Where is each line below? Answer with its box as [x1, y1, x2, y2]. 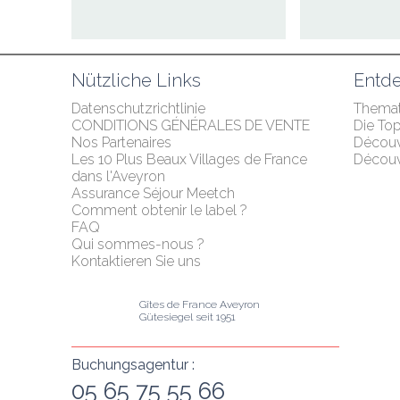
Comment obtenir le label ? [71, 202, 247, 219]
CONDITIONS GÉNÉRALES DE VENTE [71, 117, 310, 134]
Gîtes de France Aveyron [139, 298, 260, 311]
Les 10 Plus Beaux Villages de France [71, 151, 307, 168]
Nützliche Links [71, 70, 201, 91]
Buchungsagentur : [71, 356, 195, 373]
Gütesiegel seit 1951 [139, 311, 236, 323]
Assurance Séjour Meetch [71, 185, 235, 202]
